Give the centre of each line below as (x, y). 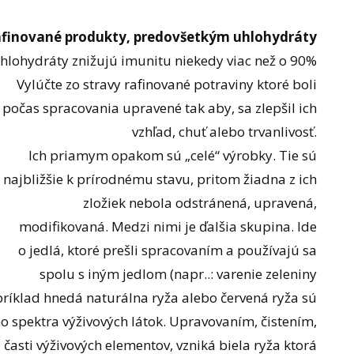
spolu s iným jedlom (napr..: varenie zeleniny (179, 273)
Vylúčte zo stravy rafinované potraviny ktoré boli (167, 84)
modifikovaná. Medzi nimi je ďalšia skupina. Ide (168, 226)
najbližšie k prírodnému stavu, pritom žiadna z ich (160, 179)
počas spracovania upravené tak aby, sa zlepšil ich (160, 107)
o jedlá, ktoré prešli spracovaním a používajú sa (168, 250)
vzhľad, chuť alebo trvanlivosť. (225, 131)
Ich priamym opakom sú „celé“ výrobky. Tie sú (173, 155)
